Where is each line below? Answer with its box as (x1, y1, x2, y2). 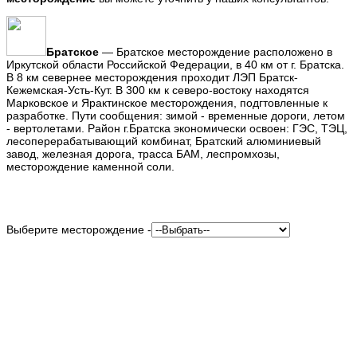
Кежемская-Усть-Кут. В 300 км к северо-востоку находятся (6, 83, 309, 96)
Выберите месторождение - (6, 222, 151, 236)
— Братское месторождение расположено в (99, 45, 332, 58)
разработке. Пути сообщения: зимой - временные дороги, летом (6, 108, 345, 122)
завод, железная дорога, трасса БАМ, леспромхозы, (6, 147, 280, 160)
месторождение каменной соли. (6, 159, 175, 173)
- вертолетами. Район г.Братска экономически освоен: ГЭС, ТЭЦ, (6, 121, 347, 135)
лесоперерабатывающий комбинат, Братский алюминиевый (6, 134, 321, 147)
